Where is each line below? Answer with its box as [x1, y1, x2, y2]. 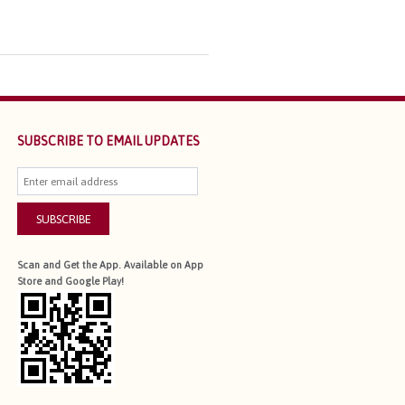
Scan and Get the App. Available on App [17, 259, 203, 271]
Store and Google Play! [17, 276, 124, 287]
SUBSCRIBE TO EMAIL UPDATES [17, 134, 200, 149]
